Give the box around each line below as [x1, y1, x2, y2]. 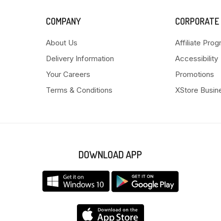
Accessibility [175, 54, 219, 64]
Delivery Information [45, 54, 114, 64]
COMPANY [45, 16, 81, 27]
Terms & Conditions [45, 85, 112, 95]
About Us [45, 38, 77, 48]
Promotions [175, 70, 215, 79]
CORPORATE [175, 16, 220, 27]
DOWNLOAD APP [78, 148, 143, 161]
